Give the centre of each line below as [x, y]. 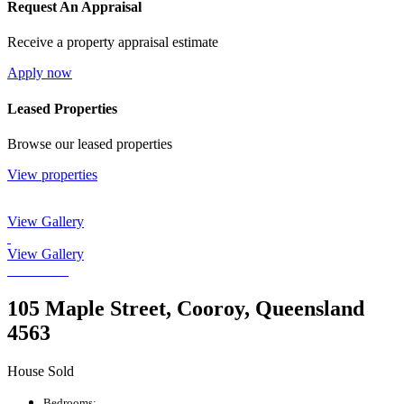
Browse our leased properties [90, 143]
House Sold [41, 371]
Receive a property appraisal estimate [113, 42]
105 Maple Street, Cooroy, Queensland [186, 308]
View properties [52, 174]
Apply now [40, 73]
